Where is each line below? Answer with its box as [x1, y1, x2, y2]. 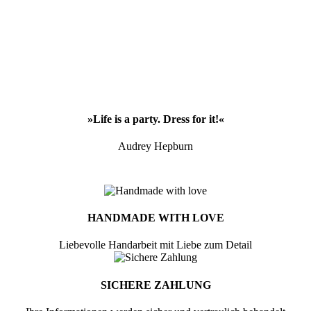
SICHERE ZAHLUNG [100, 278, 211, 291]
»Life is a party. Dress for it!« [87, 112, 224, 125]
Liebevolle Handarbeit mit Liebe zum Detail [59, 239, 252, 251]
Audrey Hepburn [118, 140, 193, 152]
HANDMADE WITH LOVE [87, 212, 224, 224]
